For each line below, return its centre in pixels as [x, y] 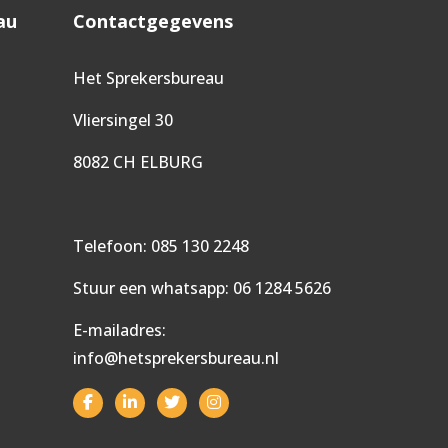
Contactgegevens [153, 20]
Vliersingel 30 [123, 119]
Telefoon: [112, 245]
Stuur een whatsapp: [153, 287]
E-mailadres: [119, 329]
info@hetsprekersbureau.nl [176, 357]
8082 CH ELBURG [138, 161]
